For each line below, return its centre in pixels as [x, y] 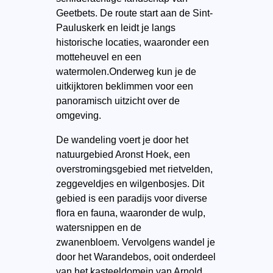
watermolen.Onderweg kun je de [126, 72]
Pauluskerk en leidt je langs [115, 28]
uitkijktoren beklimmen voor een [124, 86]
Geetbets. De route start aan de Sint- [134, 13]
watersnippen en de [98, 228]
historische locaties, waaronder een [132, 42]
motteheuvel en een [98, 57]
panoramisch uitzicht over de [118, 101]
